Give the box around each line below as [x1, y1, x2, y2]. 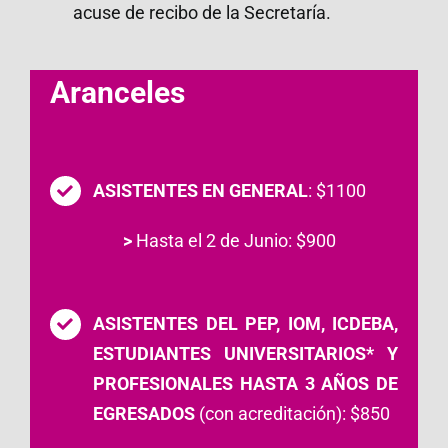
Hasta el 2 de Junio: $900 [132, 229, 337, 251]
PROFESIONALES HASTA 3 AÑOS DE [93, 373, 398, 395]
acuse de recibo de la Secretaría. [73, 2, 332, 24]
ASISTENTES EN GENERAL [93, 179, 309, 201]
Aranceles [50, 74, 185, 110]
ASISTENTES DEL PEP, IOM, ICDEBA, [93, 313, 398, 335]
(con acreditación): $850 [199, 403, 391, 425]
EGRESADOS [93, 403, 200, 425]
